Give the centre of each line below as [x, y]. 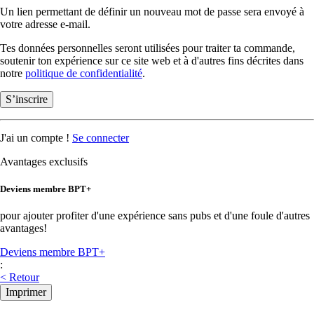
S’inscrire [27, 99]
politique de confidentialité [84, 73]
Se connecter [101, 138]
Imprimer [26, 292]
